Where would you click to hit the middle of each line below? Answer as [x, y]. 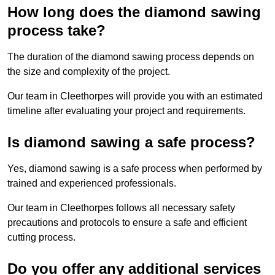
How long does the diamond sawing [134, 12]
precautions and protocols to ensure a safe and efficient [127, 223]
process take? [56, 31]
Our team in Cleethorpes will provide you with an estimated [135, 96]
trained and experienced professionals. [92, 184]
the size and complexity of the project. [89, 72]
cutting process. [41, 238]
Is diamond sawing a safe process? [131, 142]
